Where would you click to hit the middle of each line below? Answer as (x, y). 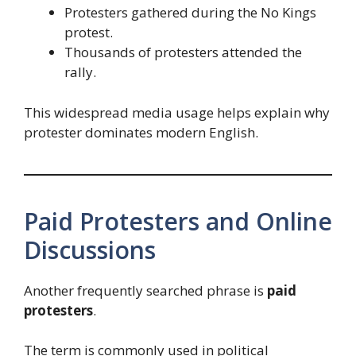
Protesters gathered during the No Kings (190, 13)
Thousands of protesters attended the (183, 52)
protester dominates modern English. (141, 132)
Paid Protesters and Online (178, 221)
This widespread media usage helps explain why (177, 112)
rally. (80, 72)
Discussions (90, 250)
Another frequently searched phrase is (145, 290)
